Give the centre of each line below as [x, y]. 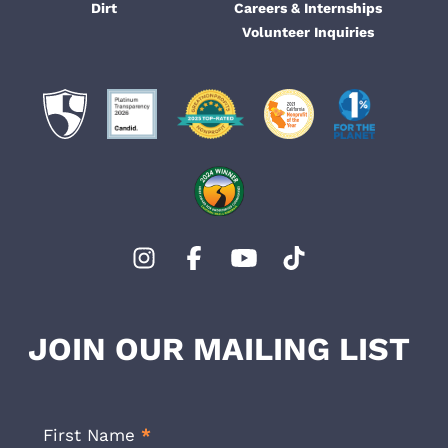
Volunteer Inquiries [307, 31]
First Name [92, 435]
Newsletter [64, 424]
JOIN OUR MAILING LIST [219, 349]
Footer [45, 399]
